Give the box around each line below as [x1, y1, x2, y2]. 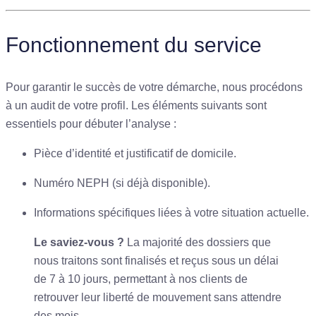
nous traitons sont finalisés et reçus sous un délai [34, 254, 279, 267]
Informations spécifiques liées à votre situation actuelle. [34, 206, 309, 219]
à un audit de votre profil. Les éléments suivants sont [6, 99, 267, 111]
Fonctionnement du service [6, 32, 262, 56]
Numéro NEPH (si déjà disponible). [34, 176, 210, 189]
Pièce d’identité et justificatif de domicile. [34, 147, 236, 159]
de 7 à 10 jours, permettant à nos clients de [34, 272, 248, 285]
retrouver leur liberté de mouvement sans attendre [34, 291, 281, 303]
